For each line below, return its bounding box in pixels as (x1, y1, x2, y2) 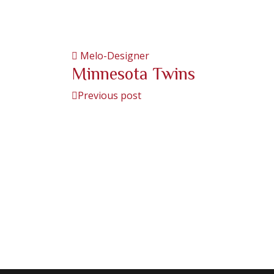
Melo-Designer (80, 48, 149, 62)
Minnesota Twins (72, 64, 195, 81)
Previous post (78, 88, 141, 102)
